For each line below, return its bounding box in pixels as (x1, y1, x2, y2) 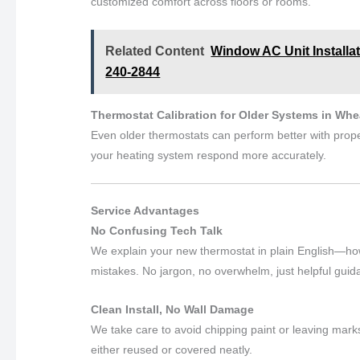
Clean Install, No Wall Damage (91, 302, 255, 316)
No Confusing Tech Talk (91, 224, 223, 238)
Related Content (105, 44, 205, 59)
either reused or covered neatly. (91, 342, 253, 356)
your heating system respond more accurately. (91, 149, 327, 162)
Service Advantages (91, 204, 200, 218)
